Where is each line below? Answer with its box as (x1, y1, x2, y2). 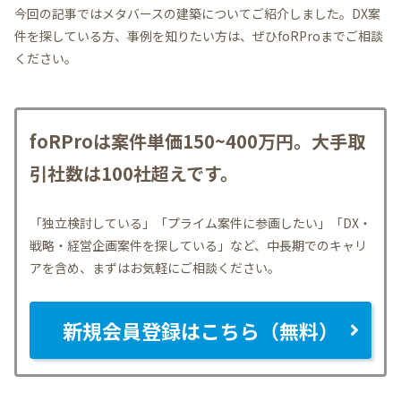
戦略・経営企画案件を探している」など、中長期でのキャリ (30, 235, 367, 254)
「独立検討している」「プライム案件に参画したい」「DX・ (30, 213, 371, 232)
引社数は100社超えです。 (30, 159, 238, 186)
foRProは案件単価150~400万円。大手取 (30, 127, 365, 154)
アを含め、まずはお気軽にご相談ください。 (30, 258, 280, 277)
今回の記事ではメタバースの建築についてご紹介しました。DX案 (14, 4, 380, 22)
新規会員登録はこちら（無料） (63, 315, 338, 345)
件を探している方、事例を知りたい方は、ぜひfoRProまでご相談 (14, 26, 383, 45)
